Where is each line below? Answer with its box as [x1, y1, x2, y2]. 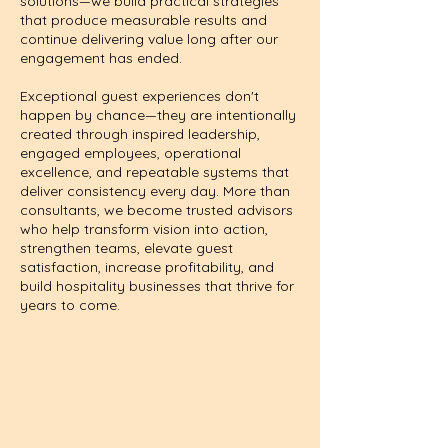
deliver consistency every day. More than [20, 182, 290, 200]
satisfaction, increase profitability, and [20, 258, 274, 276]
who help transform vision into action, [20, 220, 268, 238]
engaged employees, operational [20, 144, 241, 162]
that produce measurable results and [20, 11, 267, 29]
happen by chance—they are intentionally [20, 106, 296, 124]
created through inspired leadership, [20, 125, 260, 143]
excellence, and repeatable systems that [20, 163, 289, 181]
